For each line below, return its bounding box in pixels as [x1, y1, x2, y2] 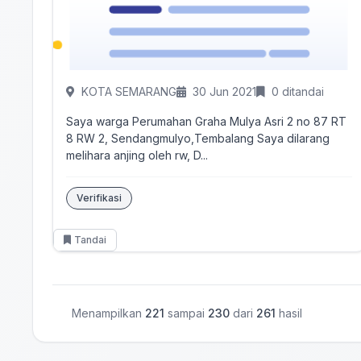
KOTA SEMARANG [81, 85, 176, 98]
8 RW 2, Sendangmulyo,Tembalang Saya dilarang [66, 131, 330, 145]
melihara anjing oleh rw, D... [66, 148, 208, 162]
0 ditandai [272, 85, 324, 98]
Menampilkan [72, 306, 145, 320]
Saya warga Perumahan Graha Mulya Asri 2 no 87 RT [66, 114, 346, 128]
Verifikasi [77, 192, 122, 204]
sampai [164, 306, 208, 320]
